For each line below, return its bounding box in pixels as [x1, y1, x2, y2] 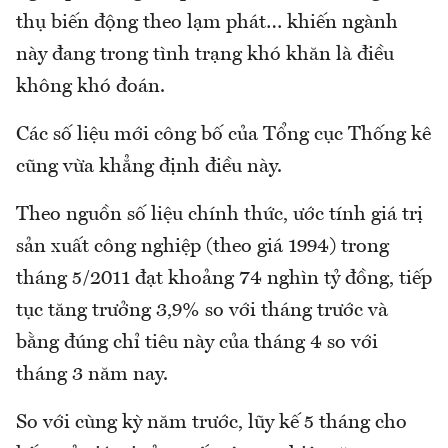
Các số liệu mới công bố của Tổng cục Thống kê [16, 124, 431, 145]
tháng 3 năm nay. [16, 364, 168, 385]
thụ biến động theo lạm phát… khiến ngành [16, 12, 398, 33]
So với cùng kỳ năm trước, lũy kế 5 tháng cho [16, 412, 407, 433]
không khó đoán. [16, 76, 165, 97]
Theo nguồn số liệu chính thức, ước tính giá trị [16, 204, 423, 225]
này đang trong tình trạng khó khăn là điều [16, 44, 394, 65]
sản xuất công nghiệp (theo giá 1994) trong [16, 236, 389, 257]
